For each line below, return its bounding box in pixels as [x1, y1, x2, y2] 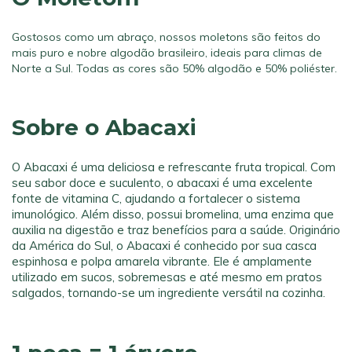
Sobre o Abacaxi [12, 114, 196, 141]
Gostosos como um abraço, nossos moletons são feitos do [12, 30, 321, 45]
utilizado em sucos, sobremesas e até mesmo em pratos [12, 269, 322, 284]
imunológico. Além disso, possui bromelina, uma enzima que [12, 206, 334, 222]
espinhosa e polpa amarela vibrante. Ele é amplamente [12, 253, 312, 269]
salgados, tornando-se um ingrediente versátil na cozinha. [12, 284, 325, 300]
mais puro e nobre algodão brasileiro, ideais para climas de [12, 46, 322, 60]
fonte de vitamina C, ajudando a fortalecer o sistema [12, 190, 300, 206]
